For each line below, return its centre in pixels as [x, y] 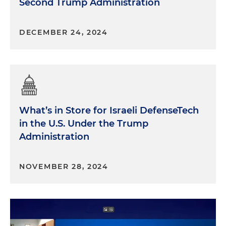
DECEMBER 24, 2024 [64, 32]
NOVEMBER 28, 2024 [64, 166]
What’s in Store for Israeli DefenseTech [109, 110]
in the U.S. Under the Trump [84, 124]
